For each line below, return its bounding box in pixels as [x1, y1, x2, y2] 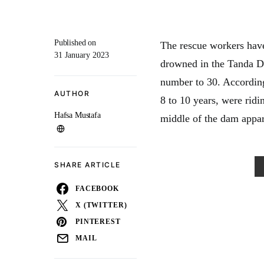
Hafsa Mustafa [54, 111, 101, 120]
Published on [54, 38, 96, 47]
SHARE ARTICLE [54, 160, 121, 169]
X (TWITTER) [75, 201, 127, 209]
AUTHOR [54, 89, 90, 98]
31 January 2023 [54, 51, 109, 60]
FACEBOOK [75, 184, 119, 193]
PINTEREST [75, 217, 121, 226]
